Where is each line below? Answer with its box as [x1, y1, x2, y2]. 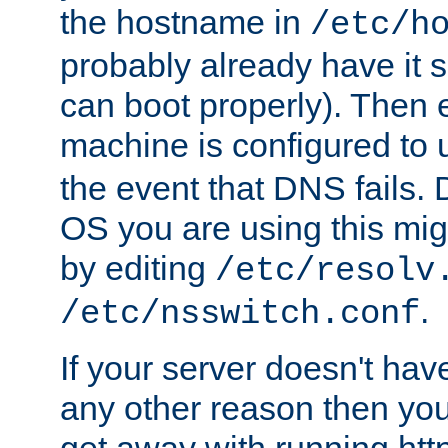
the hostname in [60, 3, 310, 42]
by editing [60, 249, 215, 288]
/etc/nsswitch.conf [60, 295, 420, 334]
